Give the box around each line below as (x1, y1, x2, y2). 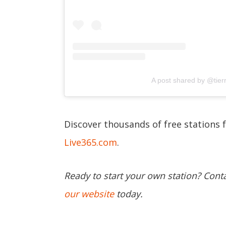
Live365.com (64, 136, 117, 148)
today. (114, 187, 143, 200)
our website (64, 187, 114, 200)
